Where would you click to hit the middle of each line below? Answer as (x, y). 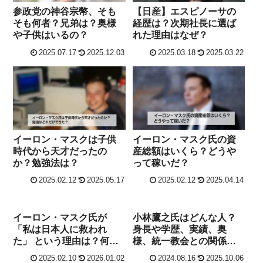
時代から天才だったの (60, 151)
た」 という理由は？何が (66, 241)
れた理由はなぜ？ (171, 35)
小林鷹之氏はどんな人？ (185, 217)
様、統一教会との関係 (180, 241)
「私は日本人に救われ (60, 229)
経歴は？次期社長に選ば (185, 23)
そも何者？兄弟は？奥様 (65, 23)
